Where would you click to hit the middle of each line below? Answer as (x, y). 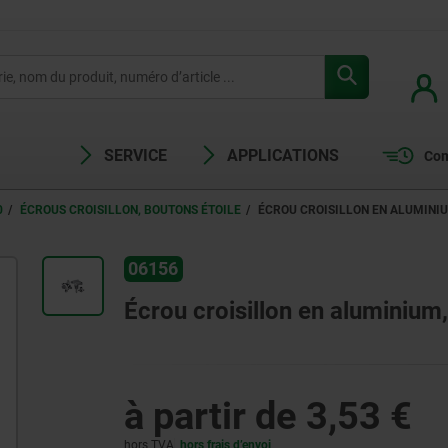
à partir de (214, 416)
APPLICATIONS (283, 155)
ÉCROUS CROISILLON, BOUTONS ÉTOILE (130, 210)
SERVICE (136, 155)
